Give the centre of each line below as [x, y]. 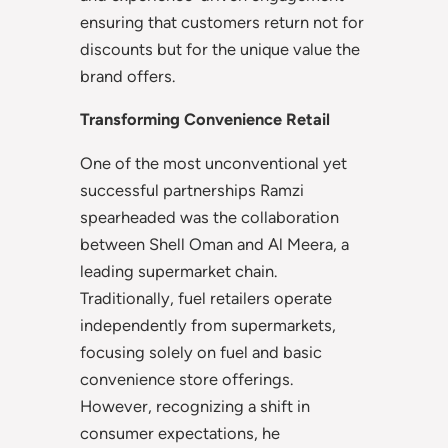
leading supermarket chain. [178, 270]
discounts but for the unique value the [220, 48]
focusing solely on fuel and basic [201, 351]
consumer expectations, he [180, 432]
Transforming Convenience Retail [205, 119]
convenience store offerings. [186, 378]
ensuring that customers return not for [222, 21]
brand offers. [127, 75]
